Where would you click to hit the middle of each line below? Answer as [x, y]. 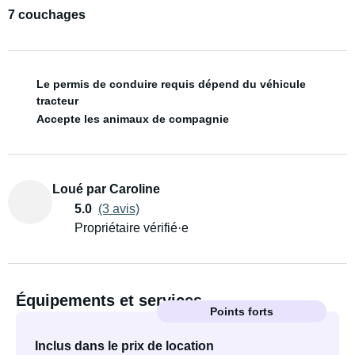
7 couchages [47, 15]
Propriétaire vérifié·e [132, 228]
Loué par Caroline [106, 189]
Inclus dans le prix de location [124, 346]
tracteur [57, 101]
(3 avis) [119, 208]
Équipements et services [109, 300]
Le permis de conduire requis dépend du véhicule [171, 84]
